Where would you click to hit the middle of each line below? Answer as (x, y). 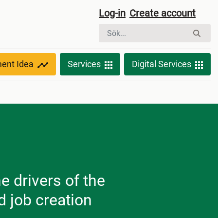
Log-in (112, 13)
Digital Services (162, 64)
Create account (163, 13)
